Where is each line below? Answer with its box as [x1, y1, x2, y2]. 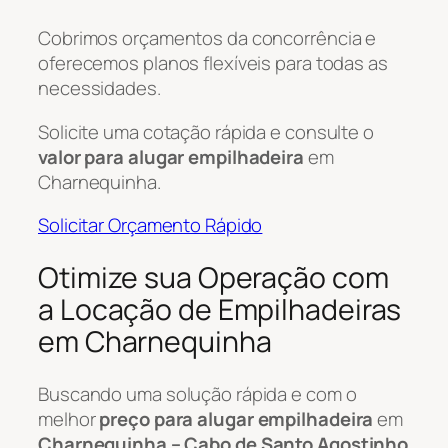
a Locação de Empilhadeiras [38, 289, 402, 329]
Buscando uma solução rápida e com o [38, 380, 357, 407]
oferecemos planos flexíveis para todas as [38, 50, 388, 77]
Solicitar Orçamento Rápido [38, 212, 263, 239]
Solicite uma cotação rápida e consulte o [38, 118, 374, 145]
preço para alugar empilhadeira [99, 405, 374, 432]
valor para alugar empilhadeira [38, 143, 304, 170]
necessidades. [38, 75, 161, 102]
